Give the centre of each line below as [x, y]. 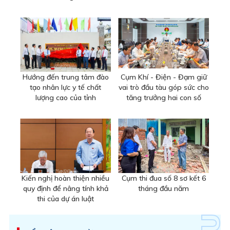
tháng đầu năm [164, 188]
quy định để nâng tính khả [65, 188]
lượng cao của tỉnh [65, 97]
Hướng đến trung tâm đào [65, 77]
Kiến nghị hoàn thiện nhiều [65, 178]
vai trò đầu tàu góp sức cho [164, 87]
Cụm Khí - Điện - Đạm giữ [164, 77]
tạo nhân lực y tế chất [65, 87]
